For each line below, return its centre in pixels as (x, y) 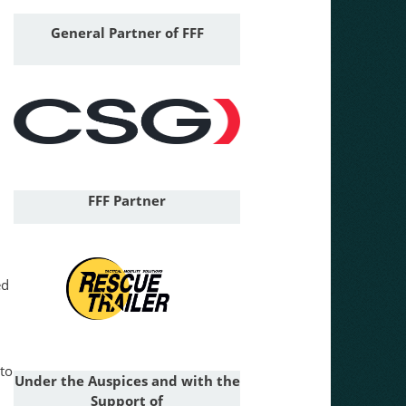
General (79, 33)
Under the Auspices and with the (127, 381)
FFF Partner (127, 201)
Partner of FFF (156, 33)
